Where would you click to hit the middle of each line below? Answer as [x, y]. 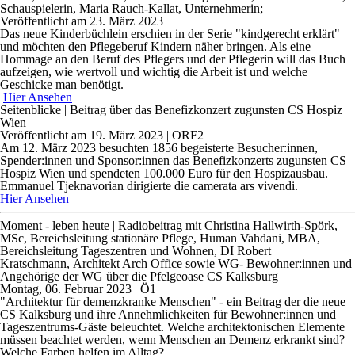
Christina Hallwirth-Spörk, [271, 226]
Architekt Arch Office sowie [145, 264]
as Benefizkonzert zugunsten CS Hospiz [242, 110]
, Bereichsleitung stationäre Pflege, [112, 239]
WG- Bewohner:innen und [285, 264]
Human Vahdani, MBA [258, 239]
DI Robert [246, 251]
